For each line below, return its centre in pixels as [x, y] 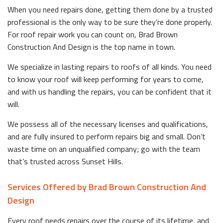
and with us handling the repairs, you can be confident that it [110, 91]
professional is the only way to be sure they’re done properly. [110, 22]
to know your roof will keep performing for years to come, [106, 79]
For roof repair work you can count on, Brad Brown [93, 34]
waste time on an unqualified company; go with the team [104, 149]
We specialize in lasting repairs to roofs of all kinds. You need [110, 66]
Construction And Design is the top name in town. [91, 47]
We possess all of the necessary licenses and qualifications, [108, 124]
